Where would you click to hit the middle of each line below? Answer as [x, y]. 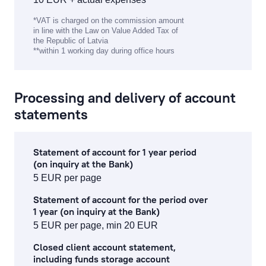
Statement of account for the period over [121, 199]
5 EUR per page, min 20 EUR [96, 225]
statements [51, 114]
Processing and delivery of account [125, 97]
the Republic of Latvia [71, 41]
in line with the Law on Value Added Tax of [106, 31]
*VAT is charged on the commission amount [109, 20]
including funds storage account [102, 259]
